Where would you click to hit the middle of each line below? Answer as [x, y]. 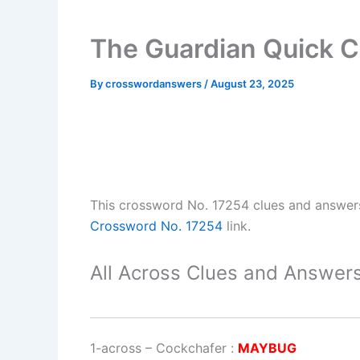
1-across [116, 348]
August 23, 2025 [252, 84]
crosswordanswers [155, 84]
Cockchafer [191, 348]
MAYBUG [267, 348]
